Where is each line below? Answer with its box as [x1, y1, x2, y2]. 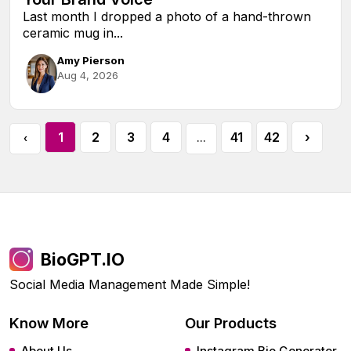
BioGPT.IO [41, 248, 125, 270]
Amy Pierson [57, 53, 125, 67]
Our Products [185, 313, 277, 331]
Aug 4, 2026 [57, 68, 118, 81]
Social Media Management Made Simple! [9, 276, 250, 292]
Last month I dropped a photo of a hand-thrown [23, 8, 311, 24]
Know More [9, 313, 89, 331]
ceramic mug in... [23, 24, 123, 41]
